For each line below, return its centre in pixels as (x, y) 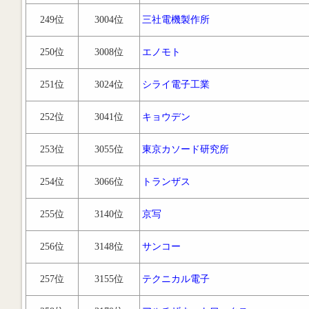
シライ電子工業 (176, 84)
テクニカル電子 (176, 279)
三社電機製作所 (176, 20)
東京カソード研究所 (186, 149)
